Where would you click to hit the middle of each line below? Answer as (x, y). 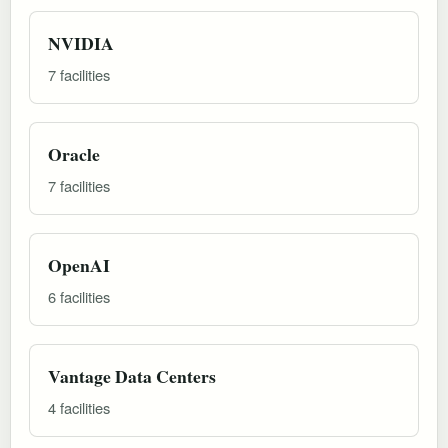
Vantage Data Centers (132, 375)
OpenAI (79, 264)
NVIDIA (81, 42)
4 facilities (79, 407)
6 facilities (79, 296)
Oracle (74, 153)
